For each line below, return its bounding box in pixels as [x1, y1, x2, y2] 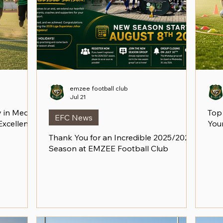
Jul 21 [70, 93, 86, 101]
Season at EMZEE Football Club [49, 143, 168, 153]
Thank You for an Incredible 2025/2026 [49, 132, 194, 142]
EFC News [55, 112, 93, 122]
